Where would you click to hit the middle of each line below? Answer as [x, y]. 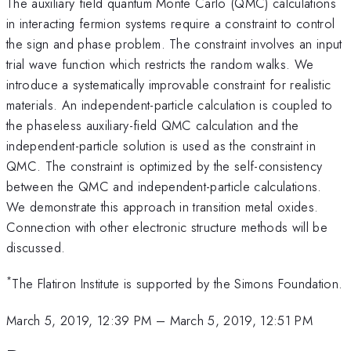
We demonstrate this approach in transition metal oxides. [163, 206]
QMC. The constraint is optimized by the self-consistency [165, 166]
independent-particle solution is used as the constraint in [161, 145]
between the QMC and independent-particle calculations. [164, 186]
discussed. [36, 247]
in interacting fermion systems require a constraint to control [171, 23]
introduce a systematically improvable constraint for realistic [169, 84]
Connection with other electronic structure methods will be [167, 227]
